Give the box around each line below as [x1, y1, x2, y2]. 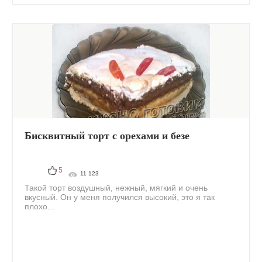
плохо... [25, 202, 54, 211]
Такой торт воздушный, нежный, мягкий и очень [25, 183, 208, 192]
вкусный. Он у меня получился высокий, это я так [25, 192, 215, 202]
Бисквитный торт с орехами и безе [25, 130, 189, 142]
